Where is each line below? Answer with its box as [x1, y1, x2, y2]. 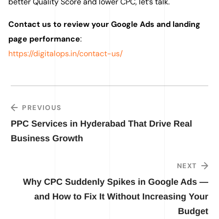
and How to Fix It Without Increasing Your [34, 192, 208, 202]
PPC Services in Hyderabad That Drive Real [11, 119, 193, 129]
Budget [177, 206, 208, 217]
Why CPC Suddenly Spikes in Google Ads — [22, 177, 208, 187]
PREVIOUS [22, 103, 62, 112]
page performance [8, 34, 81, 44]
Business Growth [11, 133, 84, 144]
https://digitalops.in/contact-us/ [8, 48, 123, 59]
